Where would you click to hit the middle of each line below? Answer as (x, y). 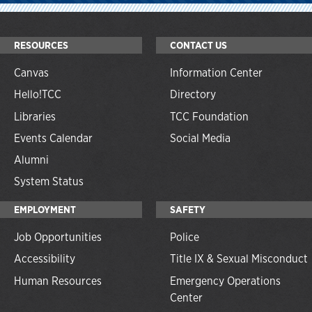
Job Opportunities (58, 237)
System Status (49, 182)
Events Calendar (53, 138)
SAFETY (188, 210)
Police (185, 237)
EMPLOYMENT (45, 210)
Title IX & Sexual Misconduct (239, 259)
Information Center (216, 73)
